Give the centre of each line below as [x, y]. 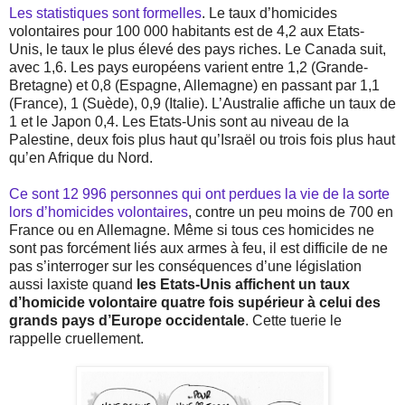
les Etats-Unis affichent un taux [243, 284]
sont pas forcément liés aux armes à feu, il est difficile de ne [198, 248]
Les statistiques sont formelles [105, 13]
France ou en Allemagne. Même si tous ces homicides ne [192, 230]
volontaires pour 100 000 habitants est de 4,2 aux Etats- [187, 31]
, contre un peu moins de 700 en [291, 212]
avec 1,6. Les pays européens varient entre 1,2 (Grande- [188, 67]
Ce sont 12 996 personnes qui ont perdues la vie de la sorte [199, 193]
